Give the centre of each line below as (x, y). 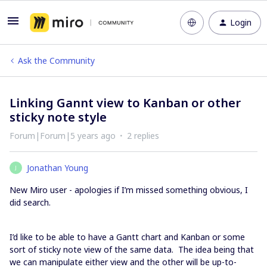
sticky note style (58, 117)
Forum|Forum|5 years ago (63, 136)
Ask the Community (56, 60)
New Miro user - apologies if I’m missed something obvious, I (129, 190)
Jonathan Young (58, 168)
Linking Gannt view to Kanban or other (125, 103)
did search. (30, 202)
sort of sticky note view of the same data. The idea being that (132, 249)
